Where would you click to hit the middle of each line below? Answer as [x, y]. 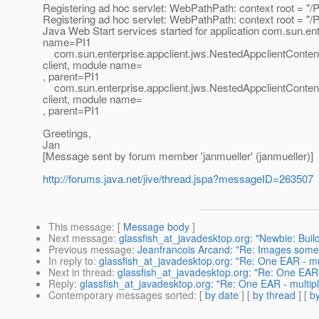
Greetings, [67, 133]
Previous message [90, 250]
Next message [81, 238]
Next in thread [80, 272]
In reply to [71, 261]
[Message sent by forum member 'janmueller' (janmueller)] [178, 156]
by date [222, 295]
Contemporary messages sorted [121, 295]
